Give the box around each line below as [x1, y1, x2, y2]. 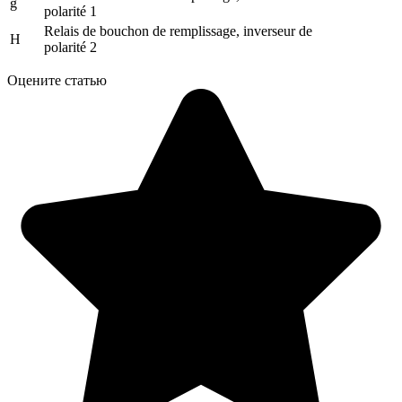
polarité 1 [44, 3, 97, 19]
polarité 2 [44, 39, 97, 55]
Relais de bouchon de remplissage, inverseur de [44, 22, 312, 39]
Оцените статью [7, 72, 107, 88]
